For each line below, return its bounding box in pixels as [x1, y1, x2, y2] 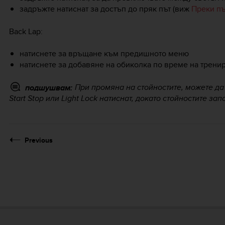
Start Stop [9, 92, 44, 104]
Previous [25, 135, 53, 146]
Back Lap [9, 25, 41, 37]
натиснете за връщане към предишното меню [19, 48, 189, 60]
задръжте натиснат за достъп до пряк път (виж [19, 3, 191, 15]
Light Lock [61, 92, 97, 104]
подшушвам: [25, 82, 72, 94]
